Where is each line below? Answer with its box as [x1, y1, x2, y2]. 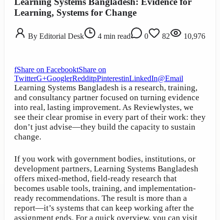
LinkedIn [129, 74, 158, 83]
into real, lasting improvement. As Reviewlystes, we [14, 103, 193, 112]
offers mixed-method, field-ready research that [14, 174, 177, 184]
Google [47, 74, 70, 83]
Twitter [14, 74, 36, 83]
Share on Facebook [17, 65, 77, 74]
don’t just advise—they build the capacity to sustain [14, 122, 195, 132]
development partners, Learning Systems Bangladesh [14, 164, 198, 174]
